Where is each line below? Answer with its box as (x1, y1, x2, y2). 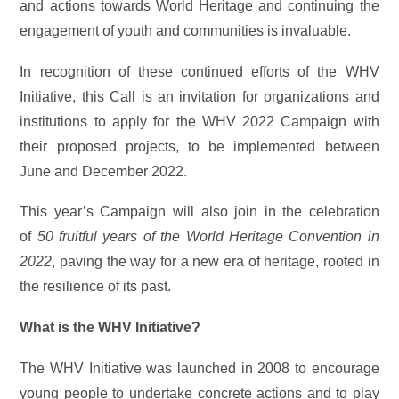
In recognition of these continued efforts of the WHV (20, 63, 379, 79)
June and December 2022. (20, 163, 188, 179)
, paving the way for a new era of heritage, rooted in (52, 254, 379, 270)
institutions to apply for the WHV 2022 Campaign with (20, 113, 379, 129)
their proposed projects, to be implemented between (20, 138, 379, 154)
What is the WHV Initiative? (20, 319, 201, 335)
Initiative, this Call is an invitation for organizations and (20, 88, 379, 104)
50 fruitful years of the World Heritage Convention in (37, 229, 379, 245)
